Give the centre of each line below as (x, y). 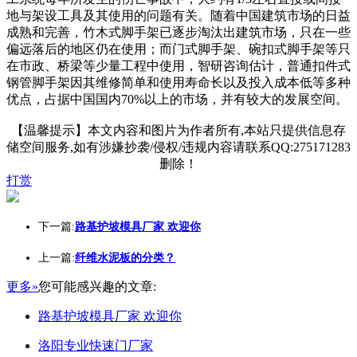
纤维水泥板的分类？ (125, 258)
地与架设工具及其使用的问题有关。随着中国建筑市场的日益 (178, 16)
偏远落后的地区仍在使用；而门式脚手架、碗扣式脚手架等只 (178, 49)
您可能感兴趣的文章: (97, 286)
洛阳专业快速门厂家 (96, 345)
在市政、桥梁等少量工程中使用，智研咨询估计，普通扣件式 (178, 66)
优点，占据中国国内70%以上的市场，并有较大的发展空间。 (177, 99)
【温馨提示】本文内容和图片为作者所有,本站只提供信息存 (178, 130)
